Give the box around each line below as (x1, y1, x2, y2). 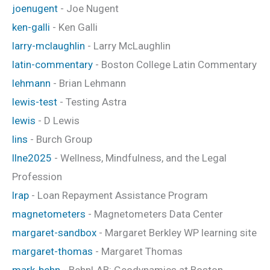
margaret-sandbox (12, 226, 96, 239)
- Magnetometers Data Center (86, 207, 223, 220)
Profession (12, 170, 62, 183)
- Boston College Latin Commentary (93, 58, 257, 71)
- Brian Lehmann (51, 77, 126, 89)
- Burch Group (28, 133, 92, 145)
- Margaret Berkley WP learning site (96, 226, 257, 239)
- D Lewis (36, 114, 80, 127)
